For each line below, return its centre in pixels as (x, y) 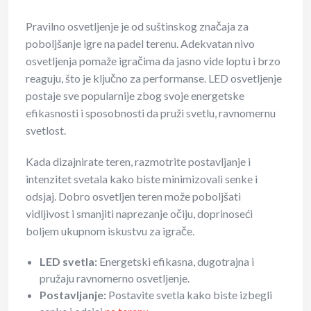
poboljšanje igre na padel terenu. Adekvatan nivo (140, 44)
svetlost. (46, 131)
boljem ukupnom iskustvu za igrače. (110, 231)
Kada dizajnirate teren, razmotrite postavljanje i (138, 162)
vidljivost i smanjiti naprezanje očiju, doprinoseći (139, 214)
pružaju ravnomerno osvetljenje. (115, 278)
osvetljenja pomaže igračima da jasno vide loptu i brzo (153, 61)
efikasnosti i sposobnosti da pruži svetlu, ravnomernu (151, 113)
